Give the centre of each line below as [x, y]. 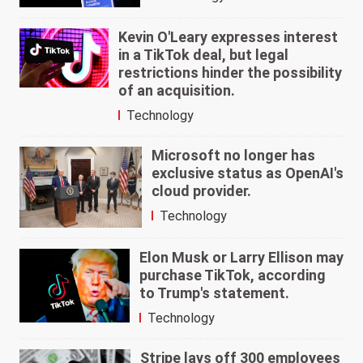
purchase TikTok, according [232, 275]
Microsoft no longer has [233, 155]
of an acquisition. [177, 90]
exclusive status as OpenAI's [247, 173]
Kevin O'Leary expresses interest [228, 36]
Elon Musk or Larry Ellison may [241, 258]
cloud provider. [201, 190]
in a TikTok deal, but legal [204, 54]
